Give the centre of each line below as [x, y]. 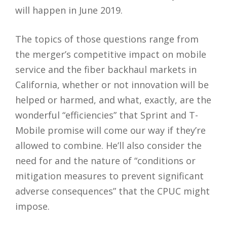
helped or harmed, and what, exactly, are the [113, 100]
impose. [32, 206]
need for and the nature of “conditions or [105, 160]
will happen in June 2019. [69, 10]
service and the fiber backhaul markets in [106, 69]
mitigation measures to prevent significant [109, 176]
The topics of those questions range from [107, 39]
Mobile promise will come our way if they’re [110, 130]
